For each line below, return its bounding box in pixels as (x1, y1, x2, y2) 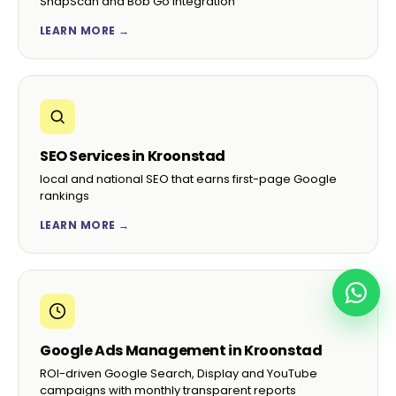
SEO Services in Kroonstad (40, 146, 225, 167)
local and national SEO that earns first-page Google (40, 171, 337, 188)
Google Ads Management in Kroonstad (40, 340, 323, 362)
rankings (40, 187, 89, 205)
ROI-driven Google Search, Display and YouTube (40, 365, 317, 383)
